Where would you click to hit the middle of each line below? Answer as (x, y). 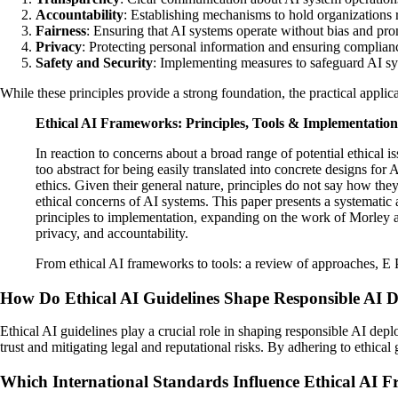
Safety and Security (94, 63)
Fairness (61, 31)
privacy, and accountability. (112, 233)
